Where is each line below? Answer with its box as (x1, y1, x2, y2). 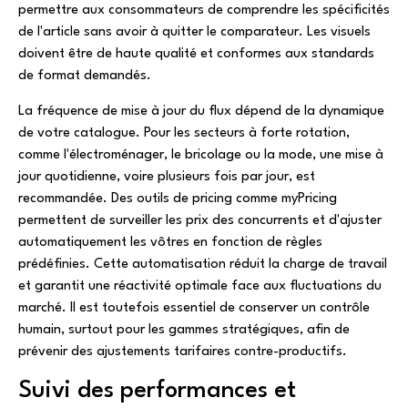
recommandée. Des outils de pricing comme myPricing (18, 191, 337, 206)
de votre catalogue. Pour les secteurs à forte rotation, (18, 126, 350, 140)
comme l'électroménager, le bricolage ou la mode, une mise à (18, 148, 383, 162)
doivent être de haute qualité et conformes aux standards (18, 47, 374, 62)
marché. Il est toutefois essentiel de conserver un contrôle (18, 301, 370, 315)
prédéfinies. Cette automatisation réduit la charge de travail (18, 257, 387, 271)
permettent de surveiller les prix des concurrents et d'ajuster (18, 213, 382, 228)
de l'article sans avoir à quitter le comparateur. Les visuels (18, 25, 371, 40)
